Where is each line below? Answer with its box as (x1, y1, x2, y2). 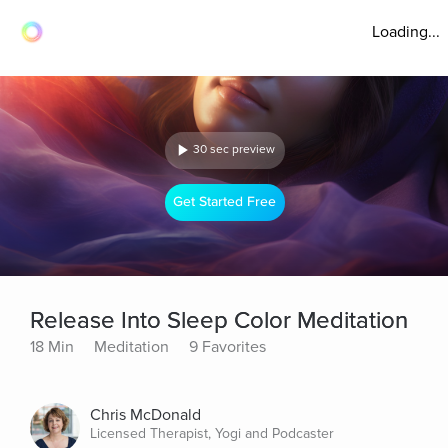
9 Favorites (189, 337, 266, 357)
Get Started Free (173, 193, 277, 211)
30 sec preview (193, 142, 275, 157)
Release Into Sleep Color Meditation (30, 306, 408, 335)
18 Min (30, 337, 74, 357)
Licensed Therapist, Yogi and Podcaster (90, 425, 334, 442)
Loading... (372, 22, 440, 42)
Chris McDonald (90, 405, 201, 425)
